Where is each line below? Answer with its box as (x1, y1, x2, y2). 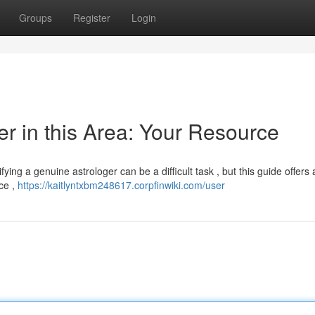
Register (73, 11, 110, 25)
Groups (19, 11, 52, 25)
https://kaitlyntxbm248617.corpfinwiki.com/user (18, 178, 225, 192)
